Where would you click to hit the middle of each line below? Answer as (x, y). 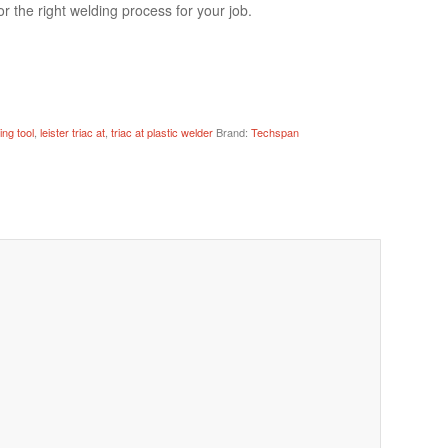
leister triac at (73, 131)
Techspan (275, 131)
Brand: (234, 131)
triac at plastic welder (162, 131)
